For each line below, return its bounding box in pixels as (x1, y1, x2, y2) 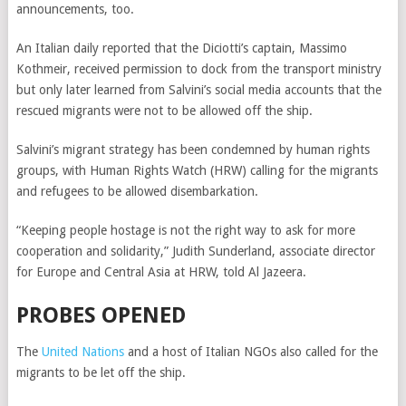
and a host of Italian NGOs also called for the (123, 344, 378, 359)
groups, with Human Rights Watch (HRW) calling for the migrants (15, 163, 378, 178)
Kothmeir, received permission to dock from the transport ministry (15, 62, 382, 76)
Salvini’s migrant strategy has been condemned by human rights (15, 142, 370, 157)
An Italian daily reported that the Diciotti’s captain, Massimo (15, 41, 347, 55)
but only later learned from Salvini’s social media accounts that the (15, 82, 382, 97)
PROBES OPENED (15, 303, 186, 328)
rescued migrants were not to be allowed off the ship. (15, 103, 313, 118)
